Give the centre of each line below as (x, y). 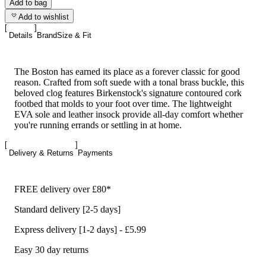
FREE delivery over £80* (63, 189)
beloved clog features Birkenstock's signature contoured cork (128, 93)
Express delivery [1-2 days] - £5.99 (80, 229)
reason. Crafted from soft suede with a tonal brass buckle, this (129, 83)
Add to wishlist (44, 17)
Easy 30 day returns (51, 249)
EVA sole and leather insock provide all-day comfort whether (129, 115)
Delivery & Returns (41, 153)
